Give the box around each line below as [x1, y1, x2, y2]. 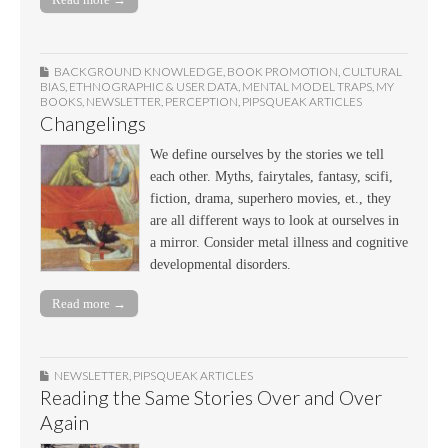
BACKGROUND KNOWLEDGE [54, 64, 223, 80]
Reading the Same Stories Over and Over [40, 385, 382, 409]
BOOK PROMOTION [227, 64, 338, 80]
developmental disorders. [150, 257, 291, 273]
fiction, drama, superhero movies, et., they [150, 191, 391, 207]
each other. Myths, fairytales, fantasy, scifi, [150, 169, 393, 185]
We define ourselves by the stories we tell [150, 147, 384, 163]
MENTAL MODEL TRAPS [242, 79, 372, 95]
